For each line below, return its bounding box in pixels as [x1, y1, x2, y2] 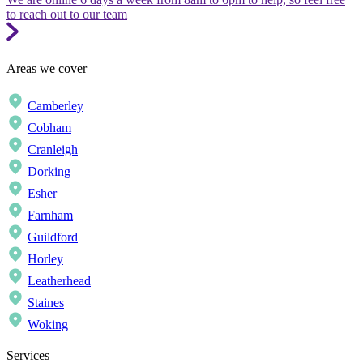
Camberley [28, 98, 83, 113]
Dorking [28, 164, 70, 178]
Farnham [28, 207, 73, 222]
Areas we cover [6, 61, 87, 75]
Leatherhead [28, 273, 91, 288]
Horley [28, 251, 63, 266]
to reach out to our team [6, 7, 127, 22]
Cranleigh [28, 142, 78, 156]
